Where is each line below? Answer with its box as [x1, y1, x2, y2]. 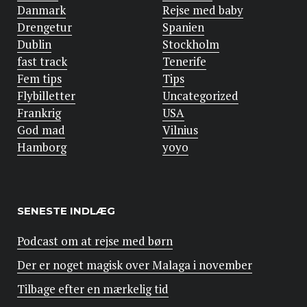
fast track [17, 53, 67, 70]
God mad [17, 122, 65, 138]
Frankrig [17, 105, 61, 121]
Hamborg [17, 139, 66, 156]
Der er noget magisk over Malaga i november [17, 257, 252, 273]
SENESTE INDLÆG [17, 204, 115, 218]
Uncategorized [162, 88, 238, 104]
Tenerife [162, 53, 206, 70]
